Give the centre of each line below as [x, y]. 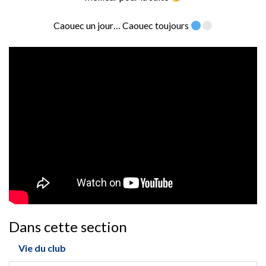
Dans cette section [68, 227]
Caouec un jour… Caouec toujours [122, 26]
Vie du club [42, 248]
